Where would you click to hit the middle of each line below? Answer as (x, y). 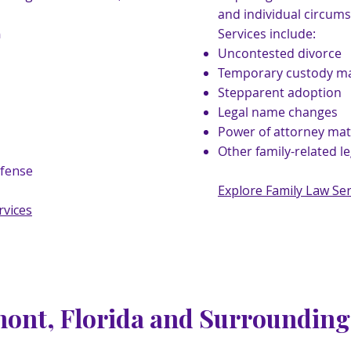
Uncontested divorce (280, 53)
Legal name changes (278, 112)
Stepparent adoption (280, 92)
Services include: (267, 34)
